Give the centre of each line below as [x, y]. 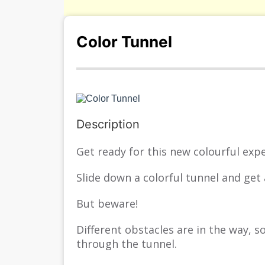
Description [108, 124]
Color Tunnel [125, 42]
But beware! [107, 203]
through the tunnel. [127, 244]
